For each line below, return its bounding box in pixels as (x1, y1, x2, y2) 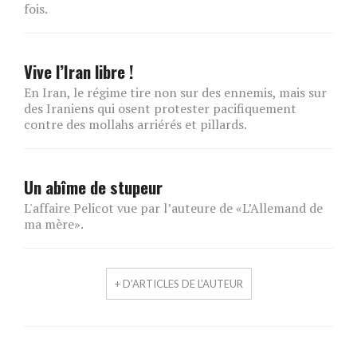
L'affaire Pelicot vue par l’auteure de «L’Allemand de (24, 198, 323, 217)
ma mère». (24, 214, 84, 233)
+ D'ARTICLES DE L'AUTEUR (114, 277, 243, 290)
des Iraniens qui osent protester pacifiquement (24, 99, 296, 117)
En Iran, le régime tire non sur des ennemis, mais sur (24, 83, 327, 101)
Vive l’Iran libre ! (24, 58, 134, 84)
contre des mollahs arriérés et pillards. (24, 115, 247, 133)
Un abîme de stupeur (24, 174, 163, 199)
